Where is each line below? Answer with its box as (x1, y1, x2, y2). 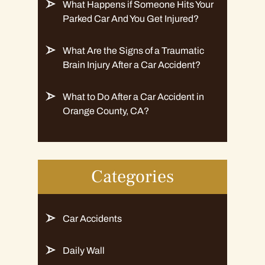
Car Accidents (63, 213, 122, 224)
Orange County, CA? (63, 105, 149, 116)
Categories (91, 164, 174, 188)
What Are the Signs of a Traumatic (63, 45, 204, 56)
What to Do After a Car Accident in (63, 91, 204, 102)
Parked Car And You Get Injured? (63, 13, 199, 24)
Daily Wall (63, 245, 105, 256)
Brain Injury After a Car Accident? (63, 59, 201, 70)
